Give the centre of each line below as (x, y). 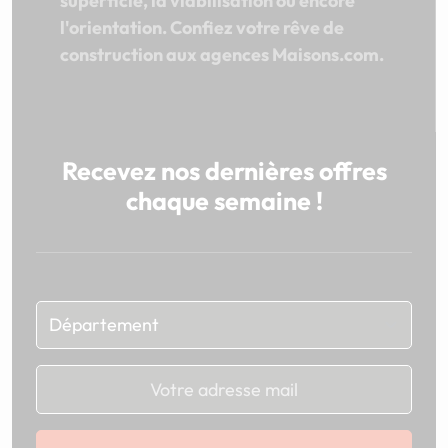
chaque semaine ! (224, 200)
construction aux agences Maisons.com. (222, 54)
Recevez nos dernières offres (224, 170)
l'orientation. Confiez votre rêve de (202, 27)
